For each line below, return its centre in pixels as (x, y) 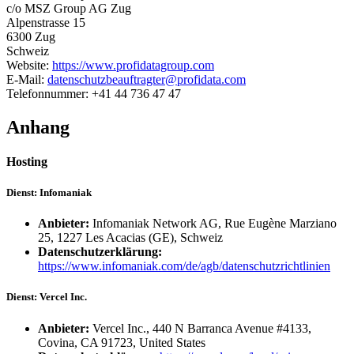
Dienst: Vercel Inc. (47, 297)
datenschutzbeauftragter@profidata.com (147, 79)
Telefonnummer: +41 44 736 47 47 (94, 93)
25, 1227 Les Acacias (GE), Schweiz (130, 238)
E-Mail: (27, 79)
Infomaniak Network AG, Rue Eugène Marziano (213, 224)
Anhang (38, 127)
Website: (29, 65)
